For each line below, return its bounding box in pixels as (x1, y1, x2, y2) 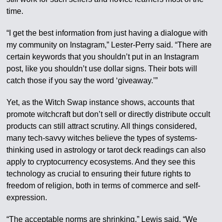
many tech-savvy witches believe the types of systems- (6, 134, 198, 143)
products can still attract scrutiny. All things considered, (6, 122, 197, 131)
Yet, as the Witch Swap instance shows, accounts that (6, 98, 195, 107)
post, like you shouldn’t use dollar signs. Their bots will (6, 64, 198, 73)
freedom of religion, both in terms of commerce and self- (6, 181, 201, 190)
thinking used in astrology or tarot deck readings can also (6, 146, 206, 155)
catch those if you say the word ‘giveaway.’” (6, 76, 158, 85)
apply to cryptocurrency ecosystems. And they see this (6, 158, 196, 166)
